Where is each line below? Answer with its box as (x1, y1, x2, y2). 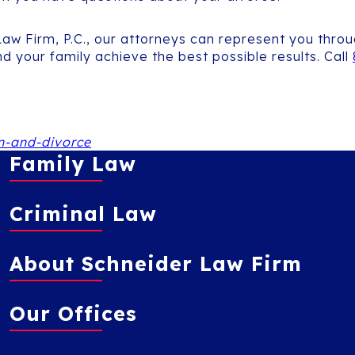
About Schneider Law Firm (10, 250, 302, 276)
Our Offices (10, 300, 137, 326)
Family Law (10, 151, 136, 176)
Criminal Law (10, 200, 157, 226)
